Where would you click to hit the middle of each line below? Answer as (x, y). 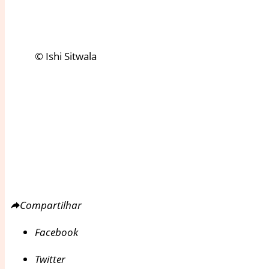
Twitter (50, 259)
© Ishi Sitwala (66, 56)
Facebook (56, 232)
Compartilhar (51, 205)
